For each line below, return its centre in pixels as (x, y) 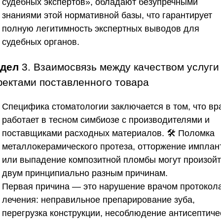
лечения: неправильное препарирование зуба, (98, 200)
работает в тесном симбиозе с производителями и (106, 120)
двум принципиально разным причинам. (85, 173)
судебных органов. (41, 42)
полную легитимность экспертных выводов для (101, 28)
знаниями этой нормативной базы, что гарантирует (107, 15)
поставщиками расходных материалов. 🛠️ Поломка (108, 133)
